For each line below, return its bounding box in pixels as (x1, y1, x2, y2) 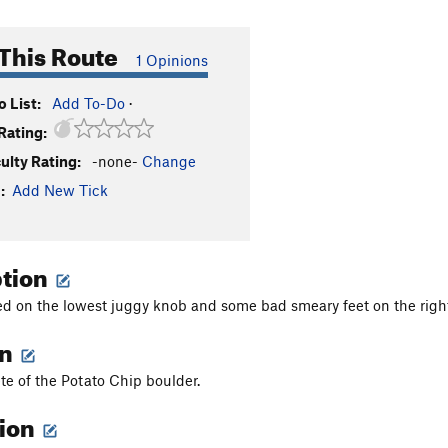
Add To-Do (52, 94, 125, 112)
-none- (92, 152, 138, 170)
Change (142, 152, 196, 170)
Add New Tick (12, 181, 108, 199)
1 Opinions (136, 51, 208, 69)
